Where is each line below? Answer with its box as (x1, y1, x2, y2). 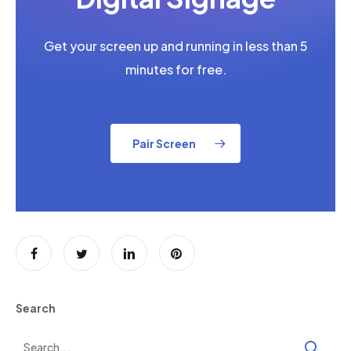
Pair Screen (132, 136, 196, 151)
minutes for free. (125, 61, 226, 78)
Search (16, 301, 56, 316)
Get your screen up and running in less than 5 (43, 38, 308, 55)
